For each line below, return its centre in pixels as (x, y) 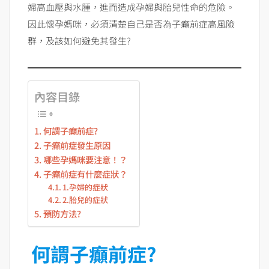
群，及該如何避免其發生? (79, 41)
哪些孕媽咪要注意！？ (85, 160)
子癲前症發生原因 (77, 145)
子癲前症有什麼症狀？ (85, 174)
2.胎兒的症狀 (86, 200)
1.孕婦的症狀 (86, 187)
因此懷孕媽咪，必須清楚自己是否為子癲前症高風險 (131, 24)
